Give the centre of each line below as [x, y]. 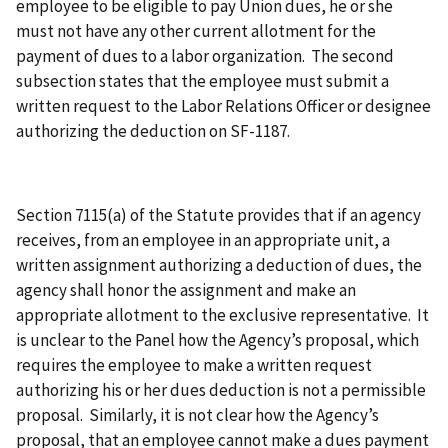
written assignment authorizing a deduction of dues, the [219, 265]
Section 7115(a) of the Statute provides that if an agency [218, 215]
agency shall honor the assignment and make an [186, 290]
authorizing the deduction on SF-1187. [154, 131]
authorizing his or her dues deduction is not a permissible [221, 390]
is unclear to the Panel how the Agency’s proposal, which [217, 340]
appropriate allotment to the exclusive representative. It [222, 315]
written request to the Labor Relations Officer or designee [223, 106]
